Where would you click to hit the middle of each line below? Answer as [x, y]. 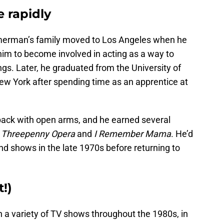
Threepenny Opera [39, 134]
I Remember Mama [132, 134]
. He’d [182, 134]
